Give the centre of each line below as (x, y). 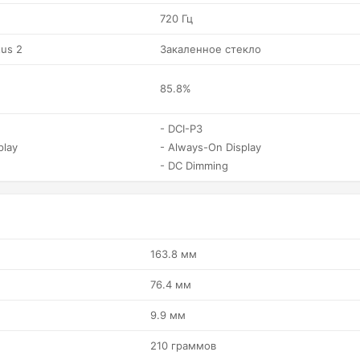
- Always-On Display (211, 147)
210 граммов (183, 346)
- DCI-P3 (181, 129)
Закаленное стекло (211, 49)
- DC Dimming (194, 166)
